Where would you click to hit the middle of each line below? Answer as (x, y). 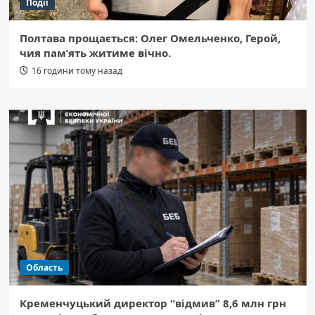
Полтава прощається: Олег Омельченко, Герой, (150, 38)
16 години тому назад (77, 71)
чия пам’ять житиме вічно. (95, 53)
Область (44, 268)
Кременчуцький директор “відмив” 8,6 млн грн (153, 303)
